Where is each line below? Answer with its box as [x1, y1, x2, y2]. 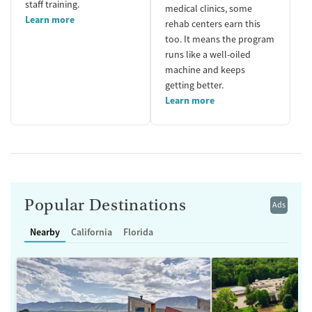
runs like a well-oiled [165, 47, 251, 61]
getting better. [165, 78, 224, 91]
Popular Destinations [24, 195, 187, 214]
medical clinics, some [165, 1, 252, 15]
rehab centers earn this [165, 17, 260, 30]
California [71, 225, 112, 238]
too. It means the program [165, 32, 274, 45]
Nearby [30, 225, 60, 238]
